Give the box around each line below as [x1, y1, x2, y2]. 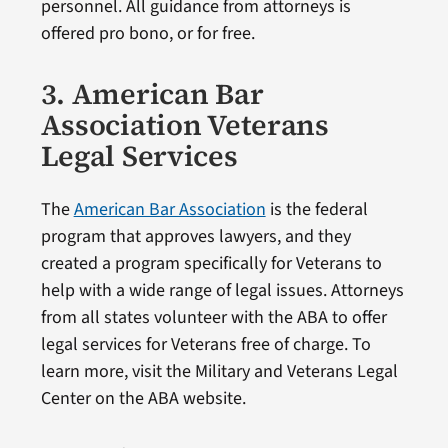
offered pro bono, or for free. [40, 21, 255, 47]
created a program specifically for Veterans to [40, 251, 382, 277]
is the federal [265, 197, 368, 223]
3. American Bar [40, 74, 264, 115]
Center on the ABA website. [40, 386, 246, 412]
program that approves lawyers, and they [40, 224, 351, 250]
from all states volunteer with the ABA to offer [40, 305, 387, 331]
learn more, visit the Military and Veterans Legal [40, 359, 398, 385]
